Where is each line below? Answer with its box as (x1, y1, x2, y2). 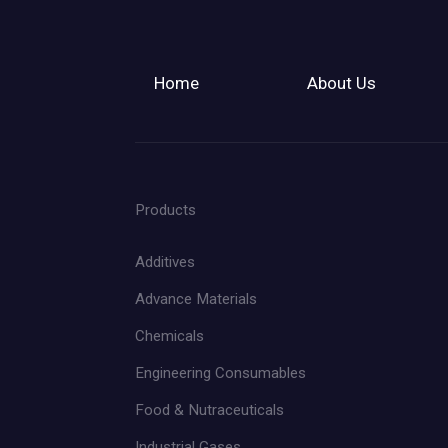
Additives (135, 253, 196, 272)
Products (135, 200, 197, 219)
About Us (307, 72, 377, 93)
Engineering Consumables (135, 364, 307, 383)
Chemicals (135, 327, 205, 346)
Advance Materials (135, 290, 258, 309)
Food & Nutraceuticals (135, 401, 285, 420)
